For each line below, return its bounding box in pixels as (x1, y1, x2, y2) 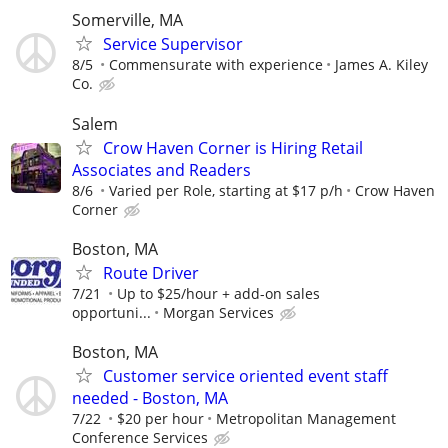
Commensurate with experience (109, 55, 323, 75)
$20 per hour (117, 409, 204, 428)
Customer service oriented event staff (103, 365, 388, 387)
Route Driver (103, 261, 199, 284)
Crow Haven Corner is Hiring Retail (103, 136, 363, 159)
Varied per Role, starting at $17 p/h (109, 180, 343, 200)
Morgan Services (163, 302, 274, 322)
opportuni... (72, 302, 151, 322)
